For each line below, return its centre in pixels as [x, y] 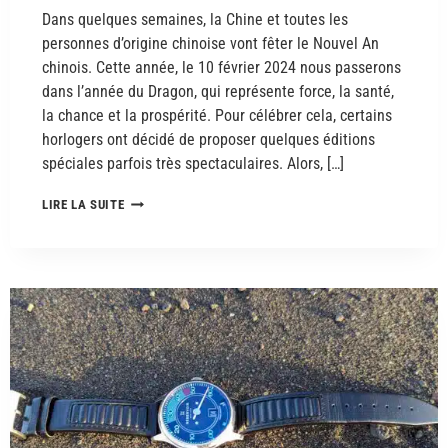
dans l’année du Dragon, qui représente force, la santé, [218, 92]
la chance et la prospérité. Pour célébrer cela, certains [217, 116]
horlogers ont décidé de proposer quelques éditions [208, 140]
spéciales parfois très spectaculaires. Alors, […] [193, 164]
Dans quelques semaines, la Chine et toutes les [195, 20]
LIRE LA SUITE [83, 205]
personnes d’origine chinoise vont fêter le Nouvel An [210, 44]
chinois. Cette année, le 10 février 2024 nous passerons [221, 68]
